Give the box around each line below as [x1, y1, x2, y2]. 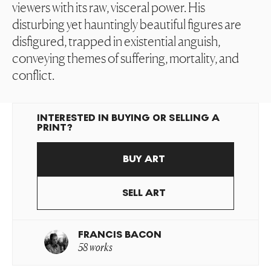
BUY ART [123, 153, 165, 165]
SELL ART [122, 187, 166, 198]
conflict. [12, 67, 54, 83]
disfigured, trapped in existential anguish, [12, 33, 220, 49]
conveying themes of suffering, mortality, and [12, 50, 239, 66]
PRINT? [37, 122, 73, 133]
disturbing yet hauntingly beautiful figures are [12, 16, 241, 32]
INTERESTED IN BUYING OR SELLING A [37, 112, 220, 123]
